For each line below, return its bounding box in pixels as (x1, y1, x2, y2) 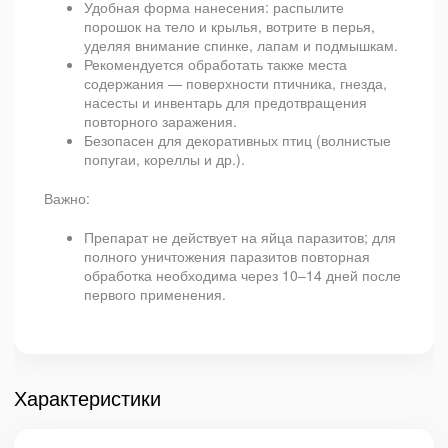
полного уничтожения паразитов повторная (84, 246, 370, 266)
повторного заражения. (84, 111, 237, 131)
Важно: (44, 188, 90, 208)
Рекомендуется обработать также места (84, 54, 347, 74)
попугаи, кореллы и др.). (84, 149, 245, 169)
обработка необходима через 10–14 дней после (84, 265, 401, 285)
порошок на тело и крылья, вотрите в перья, (84, 16, 375, 36)
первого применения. (84, 284, 226, 304)
